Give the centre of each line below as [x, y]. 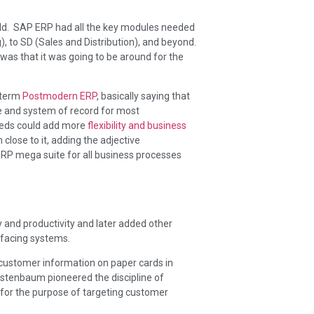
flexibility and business [137, 126]
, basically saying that [143, 96]
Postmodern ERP [60, 96]
